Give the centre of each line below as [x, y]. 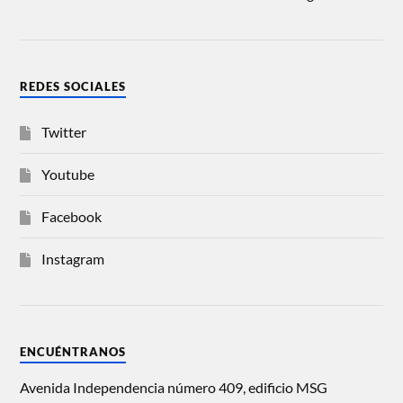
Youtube [68, 174]
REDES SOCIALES [73, 86]
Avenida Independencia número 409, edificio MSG [174, 387]
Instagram [73, 258]
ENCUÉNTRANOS [73, 351]
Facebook [72, 216]
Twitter [64, 131]
